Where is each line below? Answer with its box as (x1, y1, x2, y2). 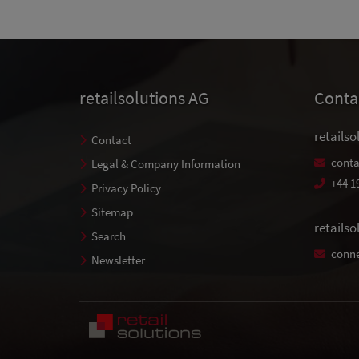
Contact (91, 132, 131, 147)
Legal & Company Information (91, 156, 240, 171)
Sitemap (91, 204, 133, 220)
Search (91, 228, 126, 244)
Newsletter (91, 252, 145, 268)
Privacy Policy (91, 180, 161, 196)
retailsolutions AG (79, 87, 209, 109)
